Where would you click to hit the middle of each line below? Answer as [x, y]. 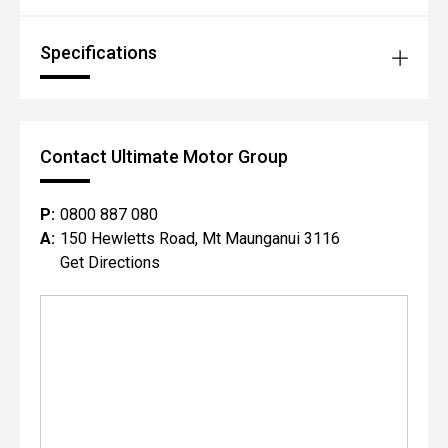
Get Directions [110, 263]
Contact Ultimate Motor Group [164, 157]
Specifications [98, 53]
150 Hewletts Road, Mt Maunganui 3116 [200, 239]
